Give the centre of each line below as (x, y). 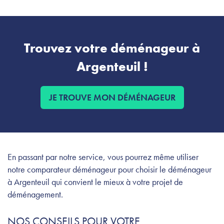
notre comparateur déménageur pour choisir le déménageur (109, 169)
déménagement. (35, 194)
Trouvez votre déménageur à (112, 48)
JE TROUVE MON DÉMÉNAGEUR (112, 97)
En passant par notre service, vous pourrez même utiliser (103, 157)
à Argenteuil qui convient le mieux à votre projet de (95, 182)
